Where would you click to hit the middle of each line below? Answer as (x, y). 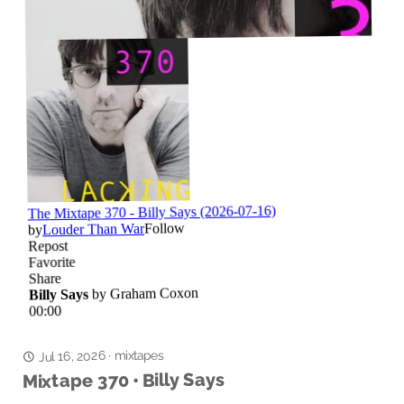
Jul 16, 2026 (72, 356)
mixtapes (139, 355)
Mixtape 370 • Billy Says (124, 380)
